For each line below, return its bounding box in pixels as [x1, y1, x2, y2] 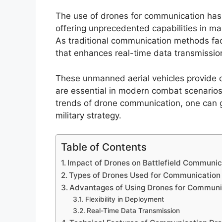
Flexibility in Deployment [85, 195, 164, 204]
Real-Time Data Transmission [86, 207, 180, 215]
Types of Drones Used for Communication [69, 170, 221, 180]
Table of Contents [61, 141, 147, 154]
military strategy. [55, 110, 121, 120]
